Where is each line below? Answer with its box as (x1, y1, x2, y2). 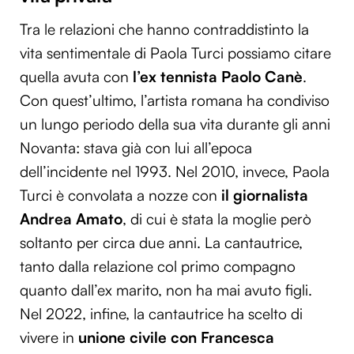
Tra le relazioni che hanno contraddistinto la (20, 19, 309, 39)
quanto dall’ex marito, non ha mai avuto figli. (20, 280, 312, 299)
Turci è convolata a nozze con (20, 185, 221, 205)
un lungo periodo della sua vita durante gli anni (20, 114, 330, 134)
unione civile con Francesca (78, 327, 274, 347)
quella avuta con (20, 66, 133, 86)
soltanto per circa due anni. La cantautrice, (20, 232, 303, 252)
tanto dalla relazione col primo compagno (20, 256, 296, 276)
